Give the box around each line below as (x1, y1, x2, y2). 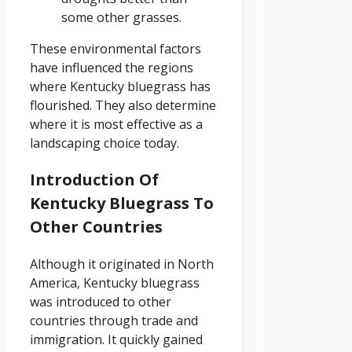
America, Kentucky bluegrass (30, 273, 200, 291)
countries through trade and (30, 311, 198, 329)
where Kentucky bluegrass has (30, 77, 211, 95)
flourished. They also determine (30, 96, 216, 114)
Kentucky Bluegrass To (30, 192, 214, 214)
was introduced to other (30, 292, 171, 310)
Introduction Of (30, 168, 159, 190)
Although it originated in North (30, 255, 214, 273)
